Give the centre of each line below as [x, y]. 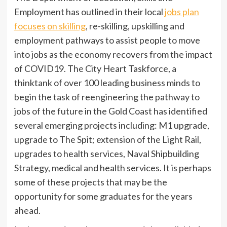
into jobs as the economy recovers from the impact [113, 54]
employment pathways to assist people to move [107, 40]
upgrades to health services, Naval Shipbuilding [106, 153]
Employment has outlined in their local [89, 11]
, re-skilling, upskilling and [135, 26]
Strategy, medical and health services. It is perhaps [112, 167]
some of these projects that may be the [90, 182]
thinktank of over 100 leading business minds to [107, 82]
